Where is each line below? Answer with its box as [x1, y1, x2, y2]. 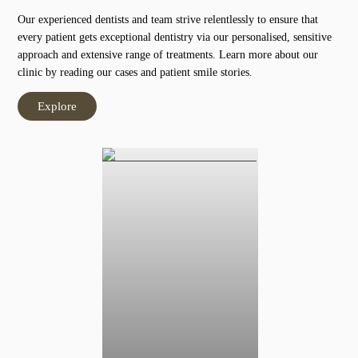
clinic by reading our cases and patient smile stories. [18, 66, 253, 78]
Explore [38, 99, 78, 113]
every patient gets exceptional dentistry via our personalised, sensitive [18, 30, 332, 43]
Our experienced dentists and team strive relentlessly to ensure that [18, 13, 319, 26]
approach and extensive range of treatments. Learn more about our [18, 48, 319, 61]
